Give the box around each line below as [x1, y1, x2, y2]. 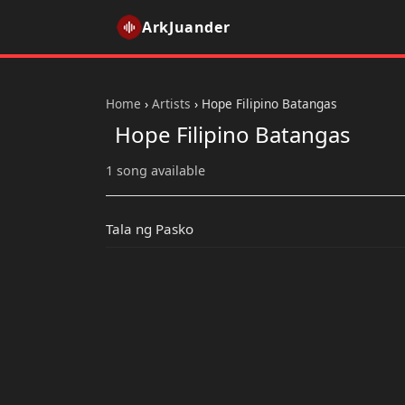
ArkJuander [142, 16, 231, 37]
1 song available [106, 162, 205, 180]
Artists [152, 95, 191, 112]
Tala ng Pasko [106, 220, 193, 239]
